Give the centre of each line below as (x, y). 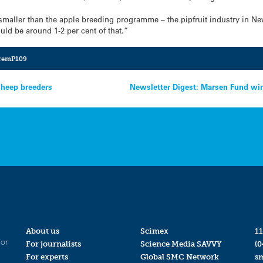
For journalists (53, 244)
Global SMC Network (179, 257)
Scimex (154, 231)
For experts (47, 257)
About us (42, 231)
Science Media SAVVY (181, 244)
